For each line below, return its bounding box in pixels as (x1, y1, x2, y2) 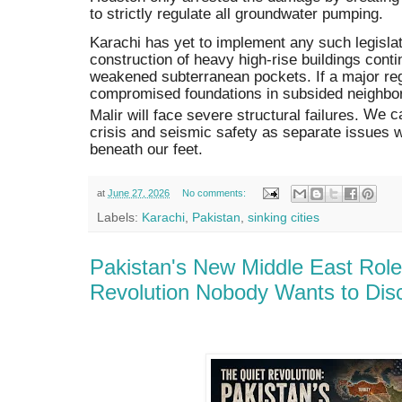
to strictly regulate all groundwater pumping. (90, 4, 383, 23)
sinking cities (248, 210, 319, 225)
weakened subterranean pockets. (90, 67, 316, 86)
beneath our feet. (90, 139, 203, 158)
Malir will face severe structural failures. (90, 105, 359, 124)
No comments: (181, 187, 249, 198)
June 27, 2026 (108, 187, 170, 198)
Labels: (97, 210, 142, 225)
